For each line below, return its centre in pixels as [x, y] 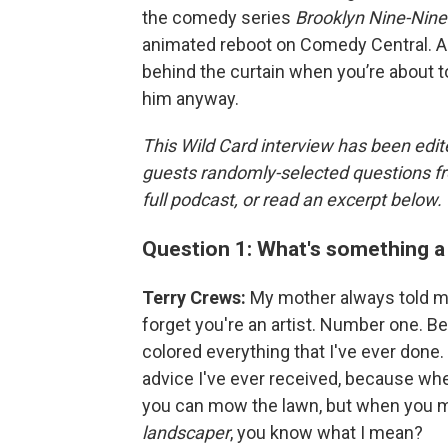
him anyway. [190, 98]
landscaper [186, 432]
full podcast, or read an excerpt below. [292, 199]
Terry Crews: [194, 297]
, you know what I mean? [326, 432]
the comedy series [218, 17]
